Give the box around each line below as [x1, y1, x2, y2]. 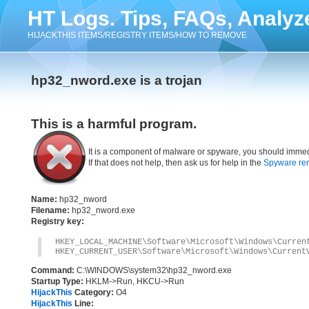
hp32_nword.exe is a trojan [31, 73, 202, 88]
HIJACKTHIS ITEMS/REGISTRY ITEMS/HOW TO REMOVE [28, 30, 247, 40]
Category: [72, 288, 114, 297]
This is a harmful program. [31, 117, 197, 131]
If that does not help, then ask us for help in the [88, 158, 263, 168]
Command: [31, 266, 74, 275]
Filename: [31, 206, 70, 215]
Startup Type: [31, 277, 83, 286]
